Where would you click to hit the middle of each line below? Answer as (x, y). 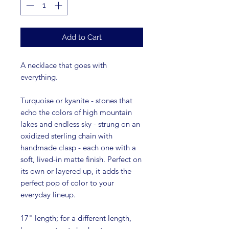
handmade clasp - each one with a (78, 147)
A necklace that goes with (64, 65)
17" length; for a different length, (76, 218)
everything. (41, 77)
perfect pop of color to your (67, 182)
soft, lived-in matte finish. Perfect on (81, 159)
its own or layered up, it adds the (76, 171)
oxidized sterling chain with (66, 135)
